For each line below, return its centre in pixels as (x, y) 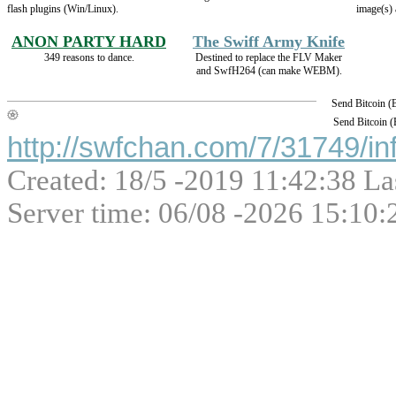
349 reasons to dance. (89, 58)
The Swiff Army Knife (269, 42)
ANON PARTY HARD (89, 42)
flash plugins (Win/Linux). (63, 9)
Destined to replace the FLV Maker (269, 58)
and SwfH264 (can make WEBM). (269, 71)
